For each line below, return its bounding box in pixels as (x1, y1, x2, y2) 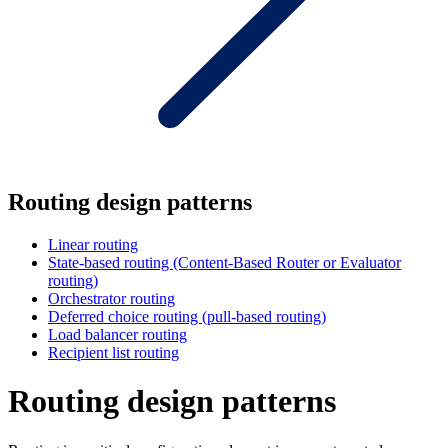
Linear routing (48, 235, 138, 253)
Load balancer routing (48, 325, 187, 343)
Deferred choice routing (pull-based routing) (48, 307, 326, 325)
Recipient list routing (48, 343, 179, 361)
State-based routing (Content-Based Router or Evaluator (48, 253, 401, 271)
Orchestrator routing (48, 289, 175, 307)
